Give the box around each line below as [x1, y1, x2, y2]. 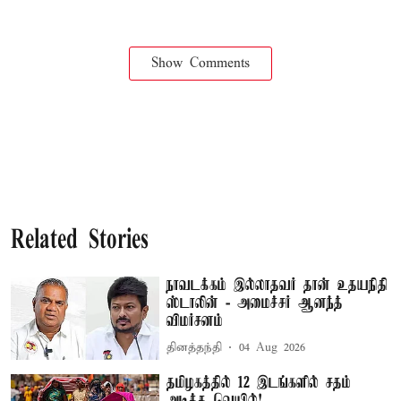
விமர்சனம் [166, 311, 224, 330]
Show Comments [151, 55, 250, 72]
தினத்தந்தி [166, 340, 223, 355]
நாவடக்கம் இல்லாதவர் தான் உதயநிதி [166, 276, 388, 294]
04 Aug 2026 [239, 340, 306, 355]
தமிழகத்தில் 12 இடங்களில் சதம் [166, 374, 352, 393]
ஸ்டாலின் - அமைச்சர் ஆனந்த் [166, 294, 344, 312]
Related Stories [11, 226, 149, 255]
